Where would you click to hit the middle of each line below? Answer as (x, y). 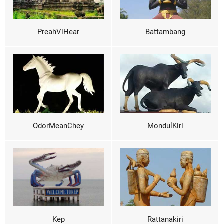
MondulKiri (165, 126)
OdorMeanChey (58, 126)
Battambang (165, 32)
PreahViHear (58, 32)
